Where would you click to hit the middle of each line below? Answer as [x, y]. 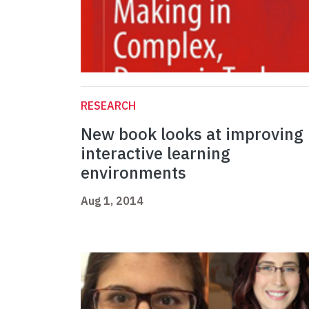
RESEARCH [108, 106]
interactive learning [156, 153]
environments [133, 173]
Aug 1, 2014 [112, 201]
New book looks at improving [192, 134]
